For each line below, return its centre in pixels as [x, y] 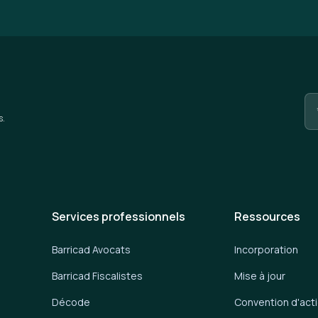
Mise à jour [260, 275]
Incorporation [267, 249]
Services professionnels [119, 216]
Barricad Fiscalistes [98, 275]
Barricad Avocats [92, 249]
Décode [71, 302]
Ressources [268, 216]
